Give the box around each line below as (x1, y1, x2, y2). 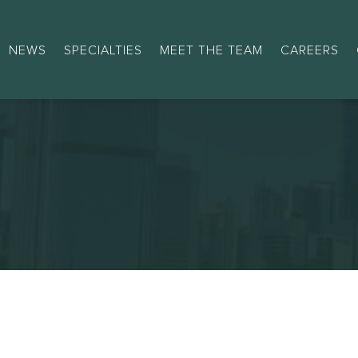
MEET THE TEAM (159, 43, 263, 57)
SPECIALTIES (63, 43, 142, 57)
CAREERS (280, 43, 339, 57)
